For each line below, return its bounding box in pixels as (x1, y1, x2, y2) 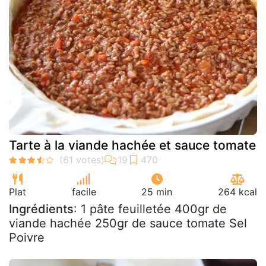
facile (71, 185, 96, 198)
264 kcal (217, 185, 257, 198)
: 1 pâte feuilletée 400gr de (74, 201, 227, 216)
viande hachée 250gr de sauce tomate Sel (9, 216, 247, 230)
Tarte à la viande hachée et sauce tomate (9, 137, 256, 153)
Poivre (9, 230, 45, 245)
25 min (141, 185, 173, 198)
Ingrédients (9, 201, 74, 216)
